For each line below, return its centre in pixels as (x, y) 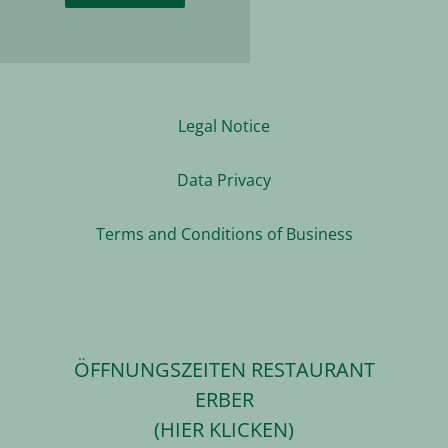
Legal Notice (224, 126)
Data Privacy (224, 180)
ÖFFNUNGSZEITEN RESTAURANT (224, 370)
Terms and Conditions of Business (224, 234)
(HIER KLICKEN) (224, 430)
